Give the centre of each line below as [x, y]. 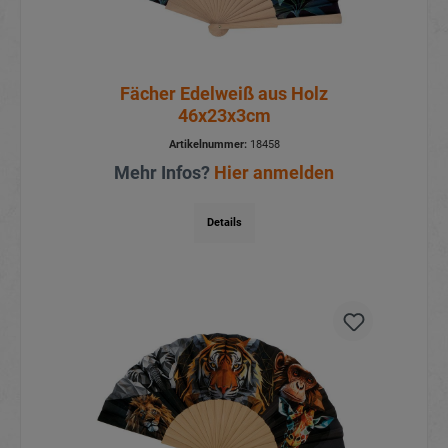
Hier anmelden [274, 173]
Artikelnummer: [207, 145]
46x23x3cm [224, 116]
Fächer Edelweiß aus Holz [224, 94]
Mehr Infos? [164, 173]
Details [224, 223]
